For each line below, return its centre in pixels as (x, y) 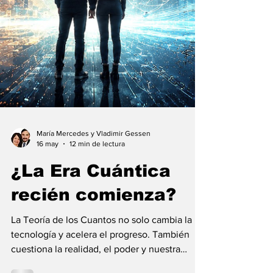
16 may (48, 264)
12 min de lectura (97, 264)
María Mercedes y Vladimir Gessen (94, 254)
